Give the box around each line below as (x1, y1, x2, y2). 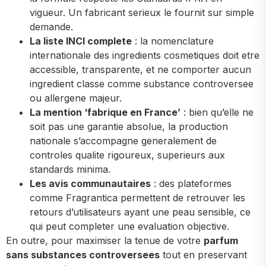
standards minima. (30, 163, 110, 175)
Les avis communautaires (30, 177, 151, 189)
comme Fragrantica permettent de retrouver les (30, 191, 245, 204)
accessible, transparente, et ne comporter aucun (30, 63, 251, 75)
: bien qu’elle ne (180, 106, 254, 118)
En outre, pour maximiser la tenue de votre (6, 234, 204, 246)
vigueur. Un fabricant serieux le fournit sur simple (30, 6, 254, 18)
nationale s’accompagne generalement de (30, 134, 217, 147)
